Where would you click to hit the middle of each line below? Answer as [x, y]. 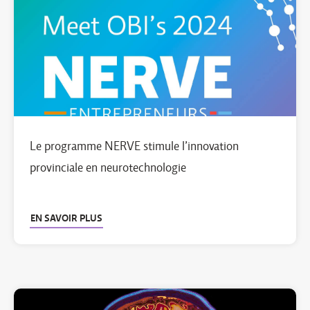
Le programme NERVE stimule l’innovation [134, 146]
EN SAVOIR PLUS [66, 218]
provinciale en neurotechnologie [108, 167]
